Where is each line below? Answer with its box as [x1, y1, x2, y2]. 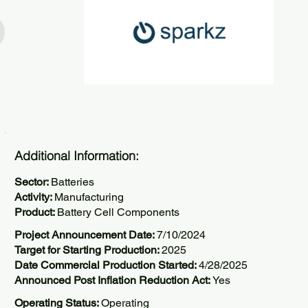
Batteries [51, 175, 94, 188]
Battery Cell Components [57, 206, 179, 219]
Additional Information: [14, 148, 139, 164]
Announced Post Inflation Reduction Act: [14, 274, 212, 287]
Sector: [14, 175, 51, 188]
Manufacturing [54, 190, 124, 203]
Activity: [14, 190, 54, 203]
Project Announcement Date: [14, 228, 157, 241]
